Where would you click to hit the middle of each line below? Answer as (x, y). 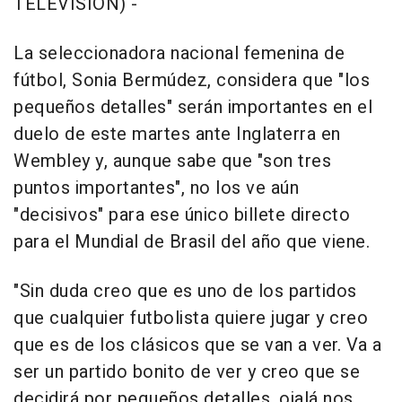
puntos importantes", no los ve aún (156, 188)
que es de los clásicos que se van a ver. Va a (198, 345)
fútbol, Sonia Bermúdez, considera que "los (192, 81)
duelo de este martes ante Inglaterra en (177, 135)
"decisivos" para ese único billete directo (182, 215)
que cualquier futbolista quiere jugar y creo (191, 319)
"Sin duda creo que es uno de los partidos (185, 292)
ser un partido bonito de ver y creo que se (187, 372)
